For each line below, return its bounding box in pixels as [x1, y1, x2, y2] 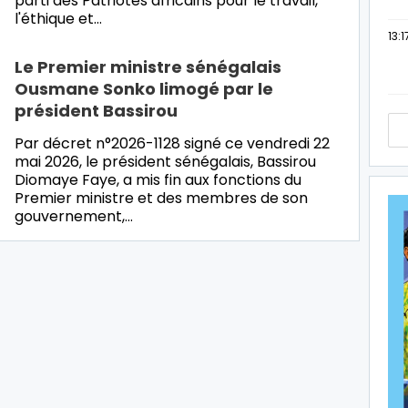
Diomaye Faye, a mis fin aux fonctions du [15, 168, 301, 190]
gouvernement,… [15, 205, 133, 227]
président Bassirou [15, 98, 178, 122]
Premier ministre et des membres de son [15, 187, 308, 209]
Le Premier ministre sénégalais [15, 55, 281, 78]
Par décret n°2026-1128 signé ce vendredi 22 [15, 132, 330, 154]
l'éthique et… [15, 7, 102, 29]
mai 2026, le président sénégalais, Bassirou [15, 150, 316, 172]
